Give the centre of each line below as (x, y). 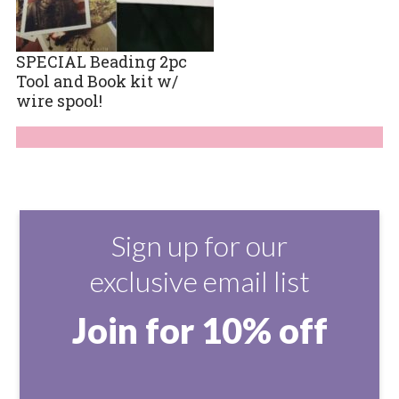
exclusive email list (199, 281)
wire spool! (59, 100)
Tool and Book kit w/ (97, 81)
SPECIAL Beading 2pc (101, 61)
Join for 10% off (199, 330)
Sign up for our (199, 245)
